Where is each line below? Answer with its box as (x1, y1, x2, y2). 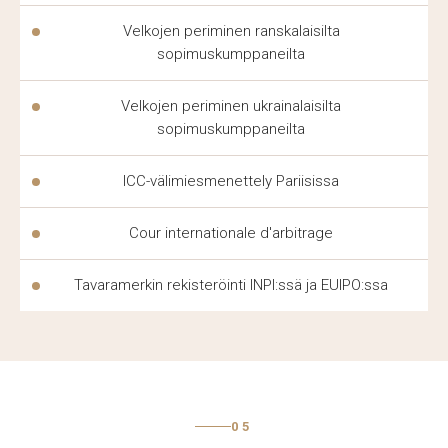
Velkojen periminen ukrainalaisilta (121, 97, 341, 115)
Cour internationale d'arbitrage (129, 224, 333, 242)
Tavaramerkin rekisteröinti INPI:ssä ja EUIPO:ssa (74, 276, 388, 294)
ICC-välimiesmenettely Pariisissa (123, 172, 339, 190)
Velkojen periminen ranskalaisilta (122, 22, 340, 40)
